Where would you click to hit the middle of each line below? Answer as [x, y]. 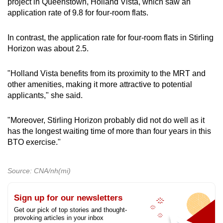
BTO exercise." [34, 142]
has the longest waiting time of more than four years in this [109, 131]
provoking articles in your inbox [59, 218]
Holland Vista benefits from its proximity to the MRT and [108, 74]
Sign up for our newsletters [68, 198]
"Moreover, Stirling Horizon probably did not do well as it [106, 120]
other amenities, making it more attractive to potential [100, 85]
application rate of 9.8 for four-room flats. [78, 13]
